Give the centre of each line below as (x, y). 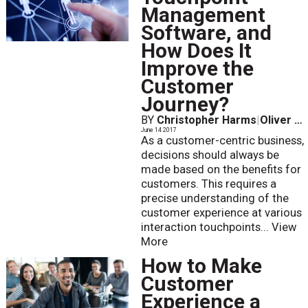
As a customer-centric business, (222, 141)
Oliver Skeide (277, 120)
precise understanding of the (214, 199)
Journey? (185, 104)
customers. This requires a (208, 184)
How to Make (201, 266)
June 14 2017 (158, 130)
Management (203, 15)
